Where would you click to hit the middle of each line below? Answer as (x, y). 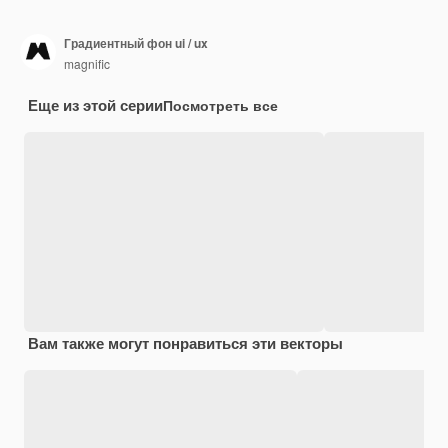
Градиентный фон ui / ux (136, 43)
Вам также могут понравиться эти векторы (185, 342)
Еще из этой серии (95, 104)
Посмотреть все (220, 104)
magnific (87, 64)
